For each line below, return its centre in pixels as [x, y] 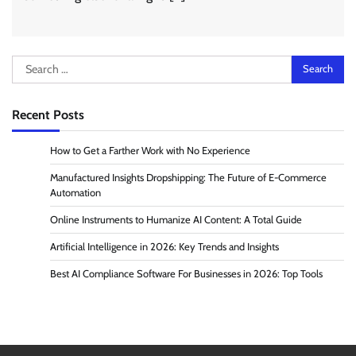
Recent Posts [48, 114]
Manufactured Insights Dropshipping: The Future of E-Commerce [188, 177]
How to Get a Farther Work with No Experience [150, 150]
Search [29, 64]
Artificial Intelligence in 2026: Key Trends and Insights [164, 246]
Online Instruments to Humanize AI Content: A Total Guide [176, 219]
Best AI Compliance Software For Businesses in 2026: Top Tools [186, 273]
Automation [75, 192]
